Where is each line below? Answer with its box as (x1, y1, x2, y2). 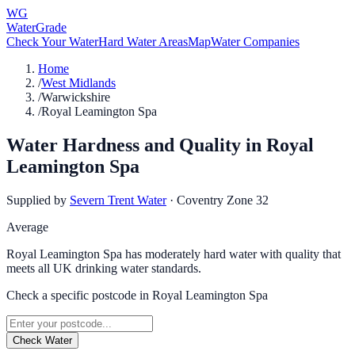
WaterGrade (6, 21, 67, 34)
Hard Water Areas (98, 35, 188, 48)
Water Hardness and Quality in (6, 134, 266, 155)
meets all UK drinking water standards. (6, 261, 201, 275)
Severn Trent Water (70, 193, 166, 207)
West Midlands (41, 76, 116, 90)
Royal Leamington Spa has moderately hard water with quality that (6, 246, 341, 261)
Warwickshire (41, 90, 110, 104)
